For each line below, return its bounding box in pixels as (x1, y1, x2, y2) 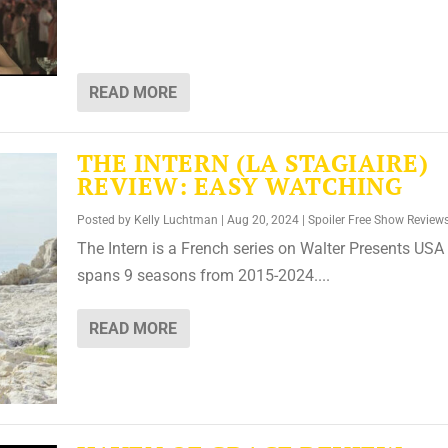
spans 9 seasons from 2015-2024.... (76, 266, 330, 286)
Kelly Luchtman (133, 213, 218, 228)
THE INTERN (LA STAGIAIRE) (76, 147, 429, 180)
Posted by (76, 213, 134, 228)
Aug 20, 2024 (226, 213, 299, 228)
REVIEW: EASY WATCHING (76, 170, 403, 203)
